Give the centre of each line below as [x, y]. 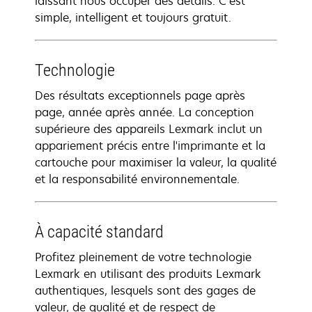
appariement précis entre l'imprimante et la [150, 146]
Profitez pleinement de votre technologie [143, 257]
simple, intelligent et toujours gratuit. [133, 17]
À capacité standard [99, 232]
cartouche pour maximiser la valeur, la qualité [156, 162]
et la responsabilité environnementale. [137, 179]
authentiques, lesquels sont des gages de [145, 290]
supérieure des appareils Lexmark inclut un [149, 129]
